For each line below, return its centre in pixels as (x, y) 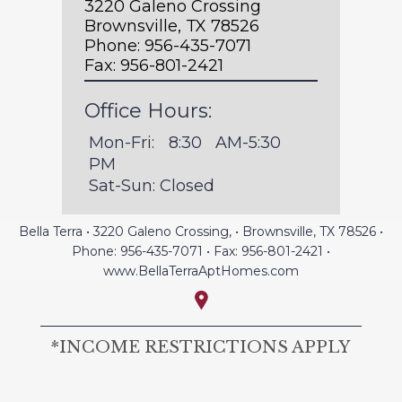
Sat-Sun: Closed (152, 185)
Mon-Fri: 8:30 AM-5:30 (185, 142)
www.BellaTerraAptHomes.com (201, 271)
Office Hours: (148, 110)
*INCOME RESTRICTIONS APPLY (201, 347)
